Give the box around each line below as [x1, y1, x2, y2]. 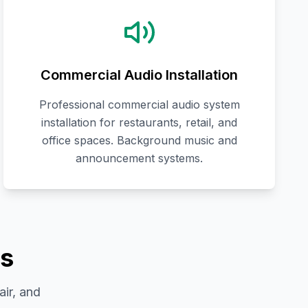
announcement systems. [76, 151, 203, 166]
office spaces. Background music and [41, 133, 237, 148]
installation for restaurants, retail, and [41, 115, 238, 130]
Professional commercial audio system [38, 98, 240, 112]
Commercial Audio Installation [41, 67, 239, 84]
